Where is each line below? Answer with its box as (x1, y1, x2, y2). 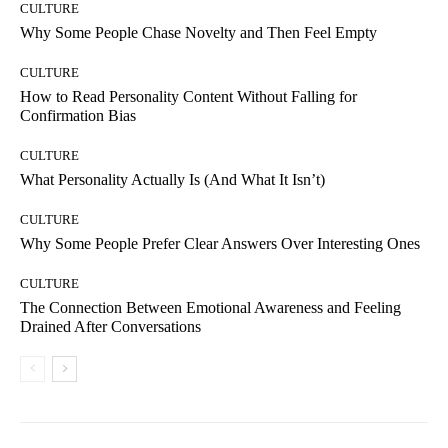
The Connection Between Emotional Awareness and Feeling (20, 299, 401, 317)
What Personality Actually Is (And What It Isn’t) (20, 171, 325, 189)
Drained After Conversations (20, 318, 201, 336)
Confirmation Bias (20, 107, 136, 125)
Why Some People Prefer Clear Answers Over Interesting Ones (20, 235, 420, 253)
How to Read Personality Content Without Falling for (20, 88, 357, 106)
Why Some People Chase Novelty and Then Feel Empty (20, 24, 377, 42)
